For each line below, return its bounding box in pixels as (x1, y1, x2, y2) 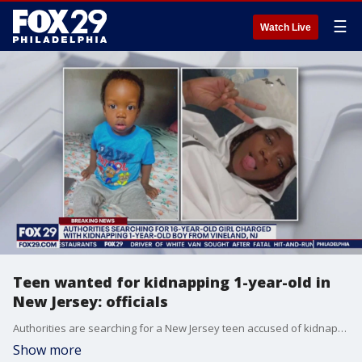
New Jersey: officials (13, 292, 168, 311)
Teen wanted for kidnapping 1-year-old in (13, 272, 330, 292)
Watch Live (260, 22, 311, 33)
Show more (13, 341, 82, 359)
